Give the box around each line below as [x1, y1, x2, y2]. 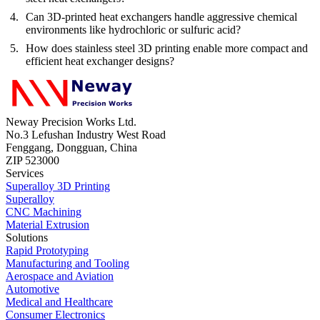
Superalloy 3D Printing [6, 179, 110, 192]
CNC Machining [6, 205, 81, 218]
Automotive [6, 282, 59, 295]
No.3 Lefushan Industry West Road [6, 128, 166, 141]
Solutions [6, 231, 48, 244]
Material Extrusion [6, 218, 89, 231]
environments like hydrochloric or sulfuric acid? [26, 23, 241, 36]
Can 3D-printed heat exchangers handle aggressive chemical [26, 10, 297, 23]
